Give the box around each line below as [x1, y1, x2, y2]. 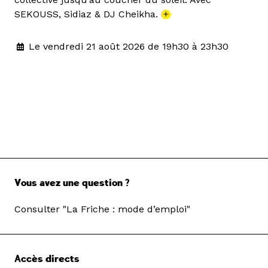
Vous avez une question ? [14, 177, 129, 190]
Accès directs [14, 253, 80, 266]
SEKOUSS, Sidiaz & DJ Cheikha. [14, 8, 161, 20]
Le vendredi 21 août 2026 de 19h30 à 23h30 [29, 41, 229, 53]
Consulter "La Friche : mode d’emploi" [14, 203, 190, 215]
